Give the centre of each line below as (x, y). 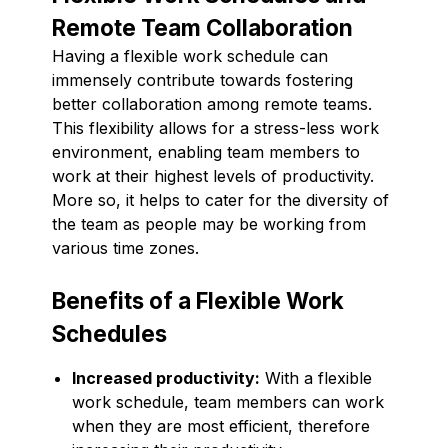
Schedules (109, 333)
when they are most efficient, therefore (221, 425)
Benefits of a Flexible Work (198, 300)
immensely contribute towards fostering (202, 79)
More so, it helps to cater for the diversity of (220, 199)
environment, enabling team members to (206, 151)
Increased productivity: (166, 377)
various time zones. (125, 247)
